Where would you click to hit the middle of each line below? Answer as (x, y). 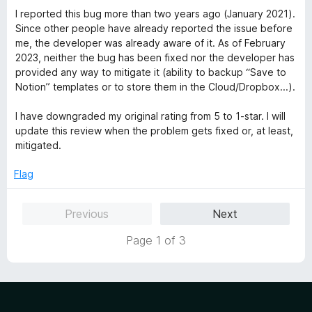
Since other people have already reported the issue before (154, 28)
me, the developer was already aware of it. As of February (150, 43)
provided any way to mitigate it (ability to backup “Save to (151, 72)
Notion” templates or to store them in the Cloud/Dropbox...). (155, 87)
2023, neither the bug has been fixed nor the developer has (155, 57)
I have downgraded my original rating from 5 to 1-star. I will (150, 116)
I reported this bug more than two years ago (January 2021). (155, 14)
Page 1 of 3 (156, 240)
